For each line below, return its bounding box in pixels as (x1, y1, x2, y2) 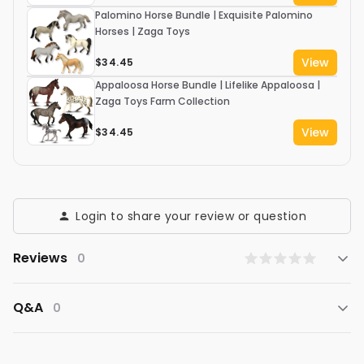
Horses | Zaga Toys (95, 24, 190, 39)
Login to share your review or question (76, 208, 306, 225)
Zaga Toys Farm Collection (95, 94, 230, 109)
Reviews (13, 249, 71, 268)
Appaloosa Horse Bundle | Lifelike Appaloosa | (95, 78, 320, 93)
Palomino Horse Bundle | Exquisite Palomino (95, 8, 313, 23)
